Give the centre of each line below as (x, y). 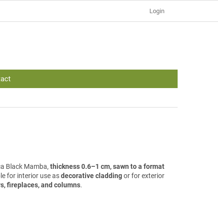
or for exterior (143, 176)
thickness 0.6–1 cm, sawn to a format (107, 167)
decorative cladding (91, 176)
